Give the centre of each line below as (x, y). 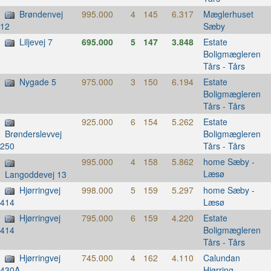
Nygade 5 (38, 81)
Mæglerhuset (228, 14)
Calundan (221, 257)
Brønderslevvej (33, 134)
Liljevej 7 (36, 41)
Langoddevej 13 (36, 174)
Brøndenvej (41, 14)
